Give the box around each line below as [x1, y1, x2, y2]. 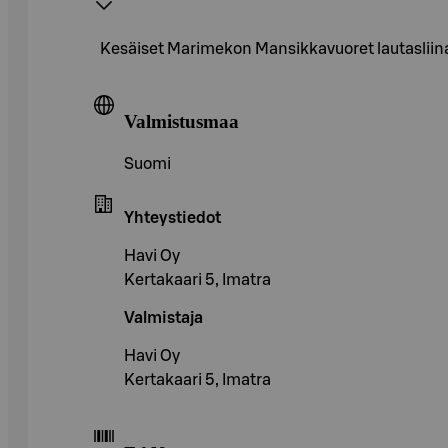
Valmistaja [124, 310, 203, 327]
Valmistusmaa [124, 111, 239, 133]
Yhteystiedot [124, 210, 221, 227]
